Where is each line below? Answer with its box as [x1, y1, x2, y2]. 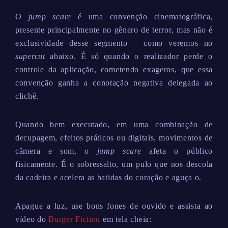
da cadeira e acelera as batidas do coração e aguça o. [15, 173, 202, 182]
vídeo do [15, 215, 49, 223]
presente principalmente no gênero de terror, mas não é [15, 25, 213, 34]
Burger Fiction [48, 215, 101, 223]
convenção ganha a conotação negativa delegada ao [15, 78, 213, 87]
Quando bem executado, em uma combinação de [15, 120, 213, 129]
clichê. [15, 92, 39, 100]
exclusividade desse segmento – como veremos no [15, 39, 213, 47]
